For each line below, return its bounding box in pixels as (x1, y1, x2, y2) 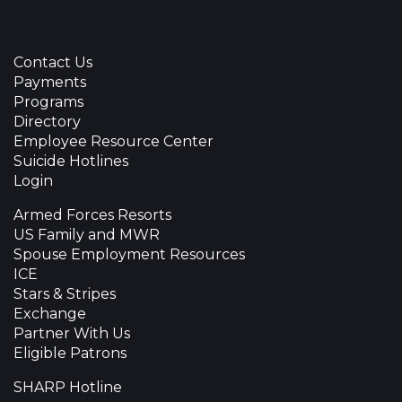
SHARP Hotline (13, 378, 122, 396)
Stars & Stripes (13, 284, 116, 302)
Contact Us (13, 53, 92, 71)
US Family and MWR (13, 225, 160, 243)
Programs (13, 92, 83, 110)
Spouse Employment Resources (13, 245, 245, 263)
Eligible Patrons (13, 344, 127, 362)
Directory (13, 112, 81, 130)
